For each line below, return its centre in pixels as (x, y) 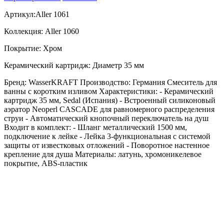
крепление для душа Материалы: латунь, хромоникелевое (103, 154)
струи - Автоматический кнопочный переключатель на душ (106, 118)
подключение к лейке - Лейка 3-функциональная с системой (107, 136)
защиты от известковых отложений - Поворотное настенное (107, 145)
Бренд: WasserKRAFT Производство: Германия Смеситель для (110, 82)
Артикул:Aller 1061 (37, 14)
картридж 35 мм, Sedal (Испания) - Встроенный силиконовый (110, 100)
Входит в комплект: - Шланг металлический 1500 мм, (95, 127)
